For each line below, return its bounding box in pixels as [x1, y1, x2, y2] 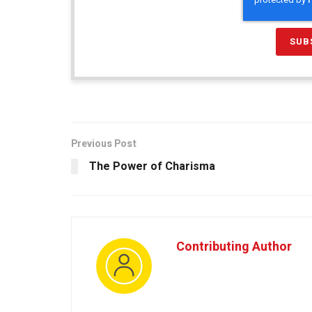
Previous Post [71, 136, 136, 152]
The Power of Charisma [89, 158, 215, 175]
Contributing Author [176, 237, 292, 257]
